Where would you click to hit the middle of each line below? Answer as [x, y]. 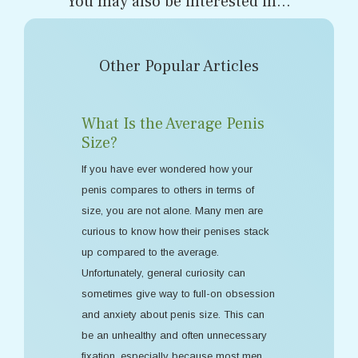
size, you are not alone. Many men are [172, 211]
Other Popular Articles [179, 66]
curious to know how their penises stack [175, 231]
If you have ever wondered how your [167, 169]
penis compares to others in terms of [168, 190]
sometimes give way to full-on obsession [178, 294]
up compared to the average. [150, 252]
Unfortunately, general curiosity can [163, 273]
